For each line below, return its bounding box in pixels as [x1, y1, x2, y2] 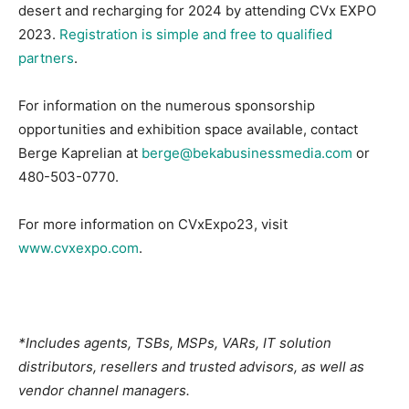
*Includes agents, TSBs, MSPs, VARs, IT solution [18, 334, 331, 352]
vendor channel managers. [18, 382, 190, 400]
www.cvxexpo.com [18, 239, 139, 257]
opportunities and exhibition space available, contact [18, 121, 358, 139]
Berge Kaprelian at [18, 144, 142, 163]
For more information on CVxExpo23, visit [18, 215, 288, 234]
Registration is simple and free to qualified [59, 26, 332, 44]
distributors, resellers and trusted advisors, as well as [18, 358, 364, 376]
